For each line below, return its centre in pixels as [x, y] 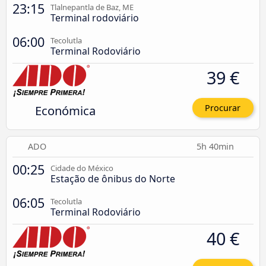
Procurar [223, 108]
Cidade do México [82, 168]
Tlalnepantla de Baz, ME [92, 7]
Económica [65, 110]
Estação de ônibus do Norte [113, 179]
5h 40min [216, 147]
